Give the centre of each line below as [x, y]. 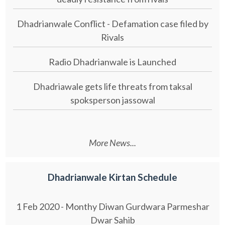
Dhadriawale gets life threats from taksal [113, 87]
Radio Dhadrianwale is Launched [113, 62]
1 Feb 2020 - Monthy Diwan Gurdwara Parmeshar [113, 207]
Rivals [113, 37]
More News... [113, 142]
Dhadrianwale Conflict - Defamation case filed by [113, 24]
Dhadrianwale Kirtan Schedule [113, 177]
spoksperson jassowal [113, 100]
